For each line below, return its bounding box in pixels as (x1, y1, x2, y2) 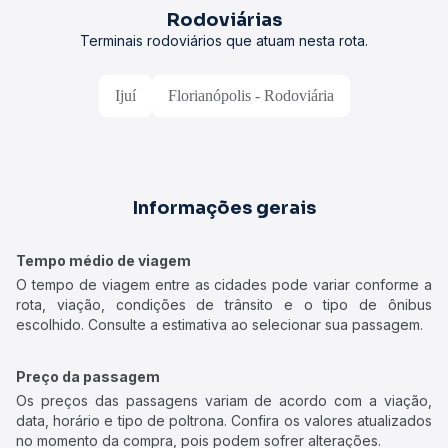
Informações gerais (132, 197, 316, 219)
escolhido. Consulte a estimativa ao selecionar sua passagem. (16, 316, 423, 333)
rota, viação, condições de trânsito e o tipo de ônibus (16, 296, 432, 313)
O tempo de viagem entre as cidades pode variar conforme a (16, 276, 432, 293)
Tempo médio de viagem (16, 252, 191, 269)
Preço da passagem (16, 368, 160, 385)
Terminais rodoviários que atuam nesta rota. (80, 32, 368, 49)
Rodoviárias (166, 9, 282, 31)
